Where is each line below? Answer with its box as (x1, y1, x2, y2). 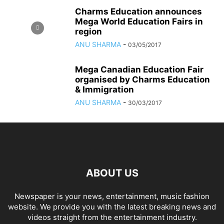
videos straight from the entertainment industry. (27, 212, 197, 222)
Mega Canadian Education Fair (75, 64, 203, 74)
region (75, 26, 102, 36)
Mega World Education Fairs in (75, 16, 203, 26)
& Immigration (75, 84, 134, 94)
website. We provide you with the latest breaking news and (8, 202, 216, 211)
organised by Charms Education (75, 74, 210, 84)
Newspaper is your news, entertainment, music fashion (14, 191, 209, 201)
